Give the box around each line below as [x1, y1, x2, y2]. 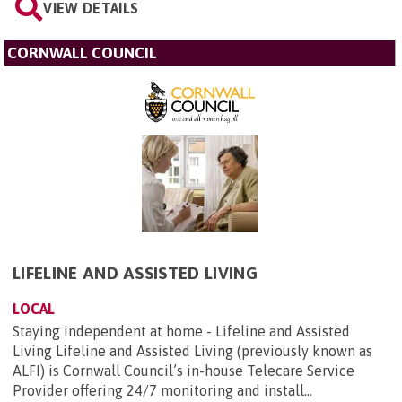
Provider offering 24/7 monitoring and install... [13, 381, 312, 398]
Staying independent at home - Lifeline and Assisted [13, 322, 350, 339]
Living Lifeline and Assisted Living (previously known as [13, 342, 372, 359]
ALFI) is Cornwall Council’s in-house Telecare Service [13, 362, 354, 379]
